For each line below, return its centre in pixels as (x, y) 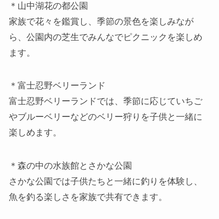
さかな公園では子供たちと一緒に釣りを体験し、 (105, 182)
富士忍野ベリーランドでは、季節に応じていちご (105, 101)
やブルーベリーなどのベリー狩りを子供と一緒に (105, 117)
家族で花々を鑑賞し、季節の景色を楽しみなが (101, 21)
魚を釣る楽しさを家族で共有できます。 (88, 197)
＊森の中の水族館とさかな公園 (70, 166)
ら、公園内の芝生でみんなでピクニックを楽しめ (105, 37)
